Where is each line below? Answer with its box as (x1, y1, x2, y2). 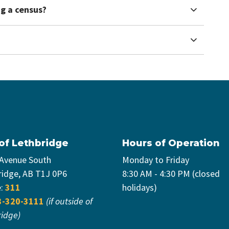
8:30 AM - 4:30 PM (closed (122, 168, 220, 180)
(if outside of (46, 195, 93, 208)
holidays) (122, 181, 157, 194)
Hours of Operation (122, 138, 220, 149)
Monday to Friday (122, 154, 189, 166)
